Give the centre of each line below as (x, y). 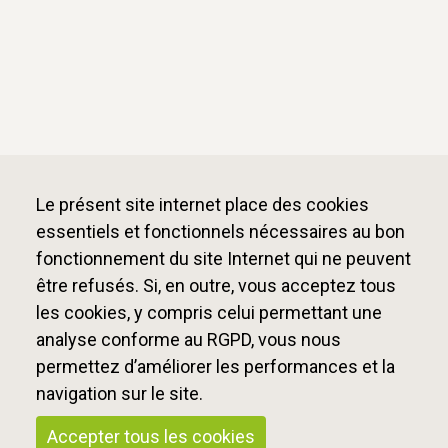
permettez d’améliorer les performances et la (215, 366)
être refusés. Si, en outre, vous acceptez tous (216, 285)
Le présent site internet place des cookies (202, 204)
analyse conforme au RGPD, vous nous (188, 339)
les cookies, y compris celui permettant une (209, 312)
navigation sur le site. (119, 393)
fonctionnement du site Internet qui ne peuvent (223, 258)
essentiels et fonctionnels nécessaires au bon (220, 231)
